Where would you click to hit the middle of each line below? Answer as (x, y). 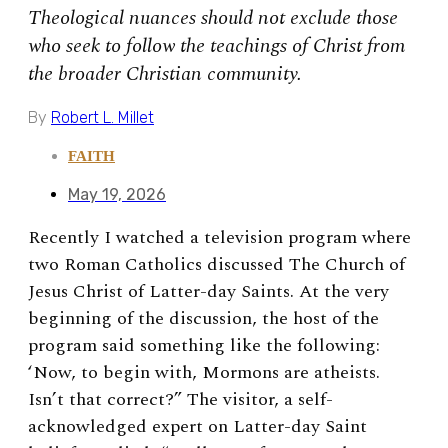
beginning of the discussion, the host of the (203, 318)
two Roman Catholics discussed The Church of (216, 264)
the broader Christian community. (165, 73)
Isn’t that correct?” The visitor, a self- (180, 399)
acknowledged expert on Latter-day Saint (197, 426)
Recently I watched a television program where (219, 237)
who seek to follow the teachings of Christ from (216, 45)
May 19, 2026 (117, 194)
